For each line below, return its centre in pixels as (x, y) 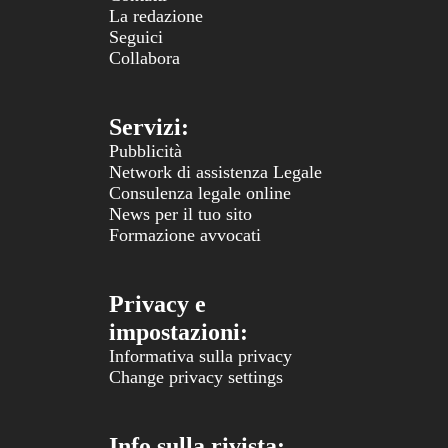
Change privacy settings (196, 376)
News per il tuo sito (180, 213)
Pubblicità (145, 150)
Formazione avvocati (185, 234)
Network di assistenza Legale (215, 171)
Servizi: (149, 126)
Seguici (136, 36)
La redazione (156, 15)
